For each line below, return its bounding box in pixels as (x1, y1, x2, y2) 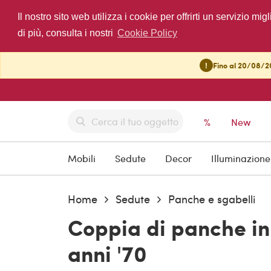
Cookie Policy (117, 28, 177, 39)
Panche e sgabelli (168, 191, 255, 207)
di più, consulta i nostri (17, 28, 116, 39)
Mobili (68, 152, 96, 165)
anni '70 (68, 238, 147, 269)
